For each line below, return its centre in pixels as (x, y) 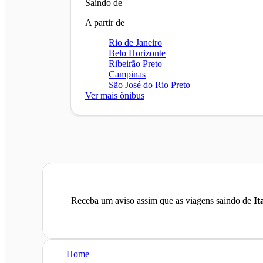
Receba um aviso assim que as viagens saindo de (162, 200)
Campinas (127, 74)
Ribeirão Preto (135, 63)
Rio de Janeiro (135, 42)
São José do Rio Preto (149, 85)
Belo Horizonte (137, 53)
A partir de (105, 22)
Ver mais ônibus (115, 95)
